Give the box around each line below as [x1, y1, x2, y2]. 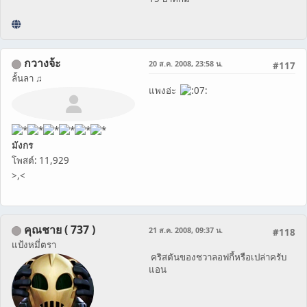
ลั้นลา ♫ [12, 72, 42, 85]
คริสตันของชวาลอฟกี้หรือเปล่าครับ [149, 251, 286, 264]
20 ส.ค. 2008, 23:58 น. [149, 58, 223, 69]
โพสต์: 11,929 [12, 154, 69, 167]
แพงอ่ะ [149, 84, 180, 97]
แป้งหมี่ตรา [12, 238, 56, 251]
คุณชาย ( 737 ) [24, 222, 95, 238]
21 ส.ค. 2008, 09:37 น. [149, 225, 223, 236]
